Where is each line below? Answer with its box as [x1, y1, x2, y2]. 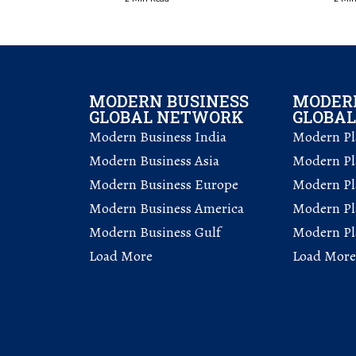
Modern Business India [89, 127, 226, 147]
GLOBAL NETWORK [89, 106, 244, 128]
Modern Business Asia [89, 151, 219, 171]
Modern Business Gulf [89, 222, 221, 242]
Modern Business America [89, 199, 244, 219]
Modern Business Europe [89, 175, 238, 195]
